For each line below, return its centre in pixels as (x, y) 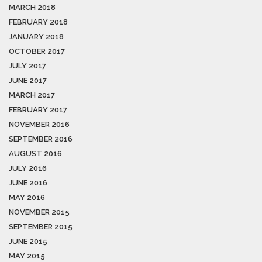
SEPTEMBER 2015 (41, 227)
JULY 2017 (27, 66)
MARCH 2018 (32, 8)
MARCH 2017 (32, 95)
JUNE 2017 (28, 81)
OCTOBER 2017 (37, 51)
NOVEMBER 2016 (39, 125)
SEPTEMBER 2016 (41, 139)
